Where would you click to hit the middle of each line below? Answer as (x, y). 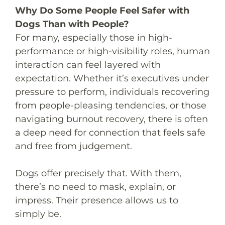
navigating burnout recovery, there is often (111, 119)
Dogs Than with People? (72, 24)
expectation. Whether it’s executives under (112, 78)
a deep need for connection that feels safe (110, 132)
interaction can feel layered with (88, 65)
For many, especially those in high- (94, 37)
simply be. (38, 214)
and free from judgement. (74, 146)
